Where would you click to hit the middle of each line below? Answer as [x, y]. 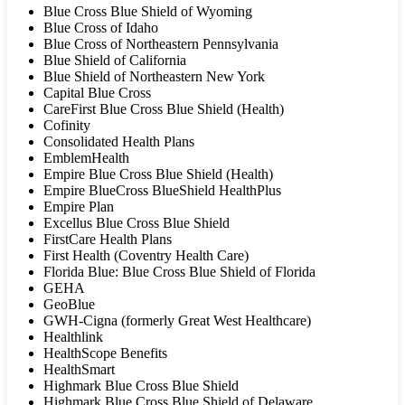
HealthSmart [79, 370]
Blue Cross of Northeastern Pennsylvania [161, 44]
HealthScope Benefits [105, 353]
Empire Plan [79, 207]
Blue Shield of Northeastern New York [154, 77]
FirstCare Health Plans [108, 240]
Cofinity [67, 126]
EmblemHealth [86, 158]
